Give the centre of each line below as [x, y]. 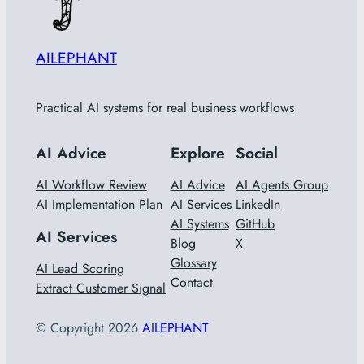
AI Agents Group [282, 185]
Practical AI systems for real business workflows [165, 108]
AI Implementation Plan [99, 205]
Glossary [193, 263]
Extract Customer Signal [100, 288]
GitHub [256, 224]
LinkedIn [258, 205]
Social [257, 153]
